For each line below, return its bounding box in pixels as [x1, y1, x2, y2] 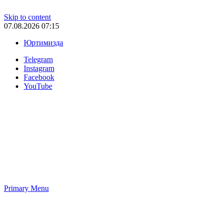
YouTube [24, 82, 52, 90]
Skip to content [4, 13, 51, 21]
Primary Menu [4, 184, 49, 192]
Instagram [24, 64, 54, 73]
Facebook [24, 73, 54, 81]
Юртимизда [24, 38, 63, 47]
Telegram [24, 55, 53, 64]
